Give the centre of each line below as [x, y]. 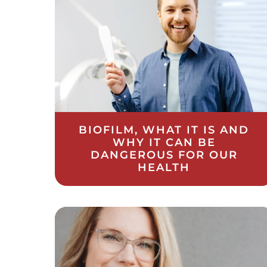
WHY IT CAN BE [164, 142]
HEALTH [164, 167]
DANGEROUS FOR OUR [164, 155]
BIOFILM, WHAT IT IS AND [164, 130]
